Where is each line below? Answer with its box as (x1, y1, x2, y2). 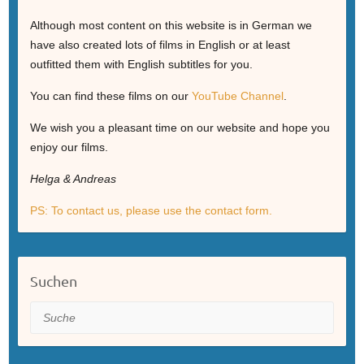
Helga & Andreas (29, 171, 116, 185)
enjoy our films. (29, 140, 108, 154)
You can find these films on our (29, 89, 192, 102)
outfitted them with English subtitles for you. (29, 57, 253, 71)
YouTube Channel (191, 89, 284, 102)
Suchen (29, 271, 77, 289)
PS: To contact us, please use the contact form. (29, 203, 272, 217)
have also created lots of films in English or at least (29, 37, 290, 51)
